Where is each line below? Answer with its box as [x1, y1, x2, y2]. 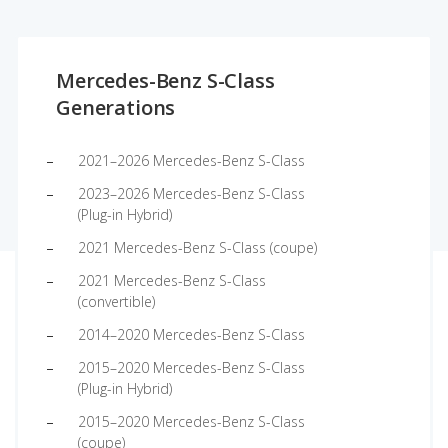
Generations [56, 94, 176, 121]
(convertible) [78, 292, 155, 311]
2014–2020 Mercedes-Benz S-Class [78, 325, 305, 344]
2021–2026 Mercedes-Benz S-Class [78, 151, 305, 170]
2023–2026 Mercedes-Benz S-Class [78, 184, 305, 203]
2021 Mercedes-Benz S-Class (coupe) [78, 238, 317, 257]
